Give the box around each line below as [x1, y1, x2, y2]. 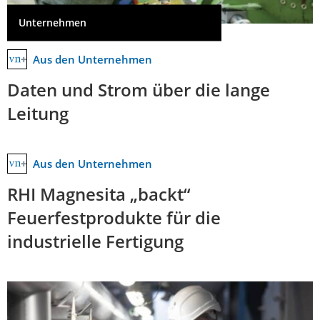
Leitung [7, 101, 69, 126]
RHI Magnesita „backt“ [7, 182, 191, 206]
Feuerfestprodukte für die [7, 206, 221, 230]
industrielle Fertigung [7, 229, 184, 254]
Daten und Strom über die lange [7, 78, 270, 102]
